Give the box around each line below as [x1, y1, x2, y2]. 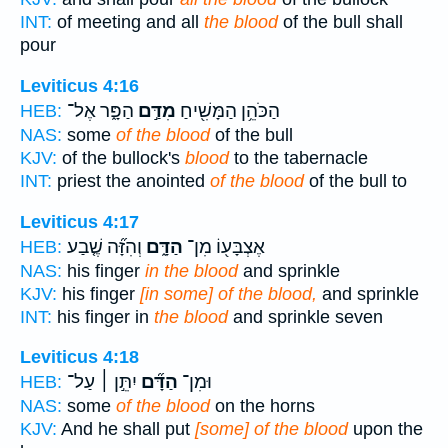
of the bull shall [278, 12, 403, 33]
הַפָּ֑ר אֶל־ [67, 100, 134, 123]
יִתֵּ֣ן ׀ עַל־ [67, 371, 137, 394]
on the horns [210, 396, 315, 417]
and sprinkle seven [228, 306, 383, 327]
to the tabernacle [229, 148, 368, 169]
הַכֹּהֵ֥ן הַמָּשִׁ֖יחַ [176, 100, 280, 123]
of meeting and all [52, 12, 204, 33]
